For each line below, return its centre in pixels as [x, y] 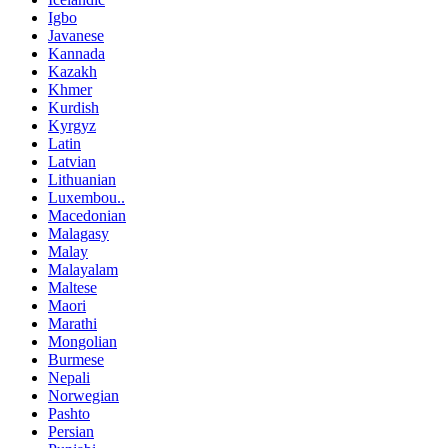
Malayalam [83, 270]
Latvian [72, 162]
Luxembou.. [86, 198]
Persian [71, 432]
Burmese [76, 360]
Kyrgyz [72, 126]
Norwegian [83, 396]
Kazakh [72, 72]
